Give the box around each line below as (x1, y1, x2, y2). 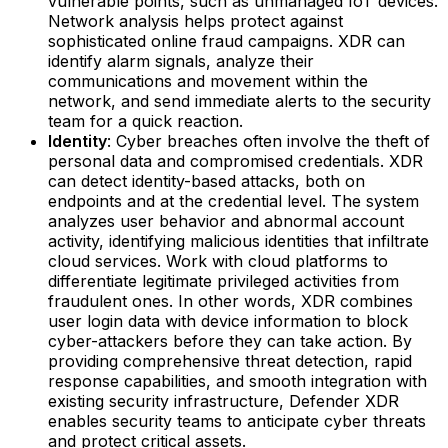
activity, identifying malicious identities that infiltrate (48, 230, 429, 251)
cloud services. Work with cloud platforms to (48, 250, 388, 271)
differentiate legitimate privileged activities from (48, 270, 399, 291)
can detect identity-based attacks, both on (48, 170, 365, 191)
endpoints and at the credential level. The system (48, 190, 419, 211)
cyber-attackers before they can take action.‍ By (48, 330, 412, 351)
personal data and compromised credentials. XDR (48, 150, 423, 171)
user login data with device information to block (48, 310, 408, 331)
